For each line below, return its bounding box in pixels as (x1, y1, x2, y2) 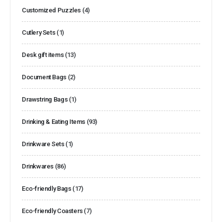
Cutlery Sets (22, 28, 55, 36)
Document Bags (22, 73, 66, 81)
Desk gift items (22, 51, 64, 58)
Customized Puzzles (22, 6, 81, 14)
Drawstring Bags (22, 95, 68, 103)
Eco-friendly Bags (22, 184, 71, 192)
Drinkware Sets (22, 140, 64, 148)
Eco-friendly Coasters (22, 207, 83, 215)
